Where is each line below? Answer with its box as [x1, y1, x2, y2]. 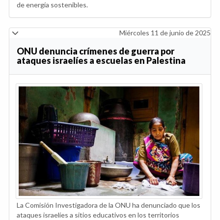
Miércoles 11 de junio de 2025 [119, 28, 211, 37]
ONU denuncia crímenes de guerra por [17, 45, 174, 56]
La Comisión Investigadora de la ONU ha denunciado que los [17, 200, 200, 209]
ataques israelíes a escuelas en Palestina [17, 55, 186, 66]
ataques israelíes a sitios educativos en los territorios [17, 210, 179, 219]
